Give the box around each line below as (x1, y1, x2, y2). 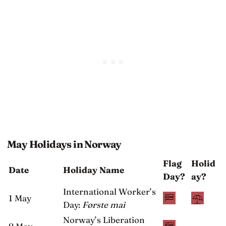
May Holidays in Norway (7, 138, 122, 150)
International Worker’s (63, 186, 156, 197)
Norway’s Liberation (63, 214, 145, 225)
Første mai (82, 199, 125, 210)
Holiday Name (63, 164, 124, 175)
